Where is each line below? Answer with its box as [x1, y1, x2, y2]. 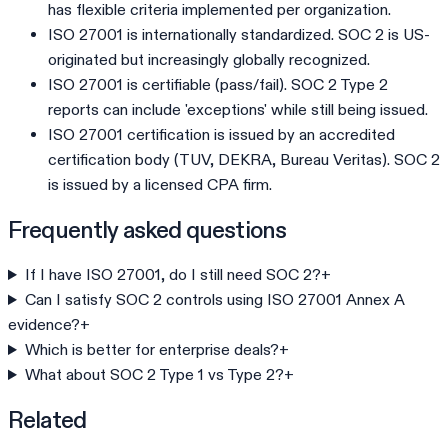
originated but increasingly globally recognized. [48, 50, 370, 70]
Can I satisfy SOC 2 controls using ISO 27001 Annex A [24, 290, 405, 310]
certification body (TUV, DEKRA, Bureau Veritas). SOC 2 [48, 150, 440, 170]
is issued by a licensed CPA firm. [48, 175, 272, 195]
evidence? [8, 315, 80, 335]
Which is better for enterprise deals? [24, 340, 279, 360]
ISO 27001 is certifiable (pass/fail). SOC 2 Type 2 [48, 75, 388, 95]
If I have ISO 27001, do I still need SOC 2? [24, 265, 321, 285]
